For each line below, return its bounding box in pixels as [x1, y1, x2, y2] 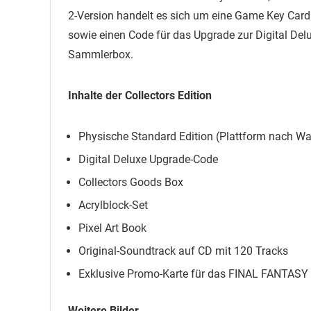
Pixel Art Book [78, 221, 146, 235]
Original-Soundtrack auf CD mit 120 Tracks [78, 244, 288, 258]
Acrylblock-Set [78, 199, 148, 212]
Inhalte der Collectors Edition [68, 89, 212, 103]
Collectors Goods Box [78, 176, 183, 190]
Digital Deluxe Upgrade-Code [78, 153, 218, 167]
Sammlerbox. [68, 48, 133, 62]
